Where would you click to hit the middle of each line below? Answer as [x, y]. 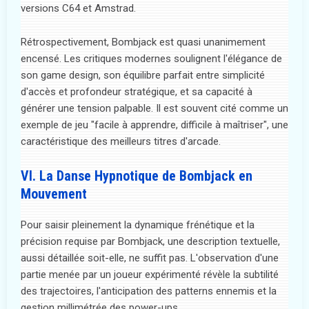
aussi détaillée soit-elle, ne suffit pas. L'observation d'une [150, 258]
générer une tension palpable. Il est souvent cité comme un [154, 108]
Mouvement [54, 193]
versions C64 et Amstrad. [78, 8]
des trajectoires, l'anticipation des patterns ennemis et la [149, 291]
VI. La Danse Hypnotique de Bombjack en [137, 176]
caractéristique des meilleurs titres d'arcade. [121, 141]
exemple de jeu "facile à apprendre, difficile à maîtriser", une [154, 124]
